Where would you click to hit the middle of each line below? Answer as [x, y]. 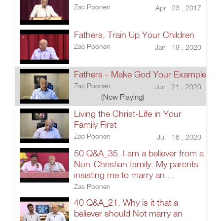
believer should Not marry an [128, 213]
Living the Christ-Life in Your [128, 114]
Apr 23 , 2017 [178, 8]
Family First [95, 125]
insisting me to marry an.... [124, 175]
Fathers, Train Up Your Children [134, 35]
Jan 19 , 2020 [178, 47]
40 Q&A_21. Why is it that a [126, 203]
